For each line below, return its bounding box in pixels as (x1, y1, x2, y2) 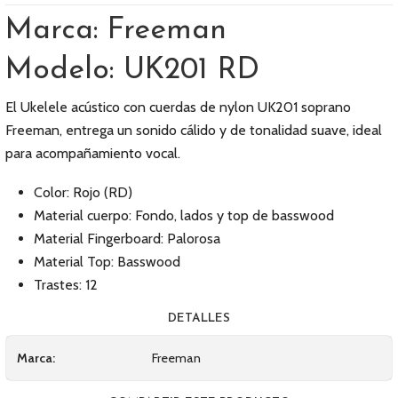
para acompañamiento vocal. (5, 145, 180, 162)
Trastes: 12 (34, 276, 98, 293)
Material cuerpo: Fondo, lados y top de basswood (34, 207, 334, 224)
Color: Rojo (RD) (34, 184, 132, 201)
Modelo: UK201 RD (5, 56, 259, 85)
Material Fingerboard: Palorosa (34, 230, 220, 247)
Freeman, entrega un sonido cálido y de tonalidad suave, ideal (5, 122, 382, 139)
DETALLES (168, 313, 230, 324)
